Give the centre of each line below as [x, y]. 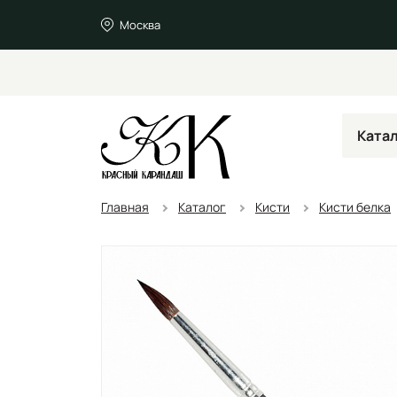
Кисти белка [355, 206]
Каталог [202, 206]
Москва [140, 24]
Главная [125, 206]
